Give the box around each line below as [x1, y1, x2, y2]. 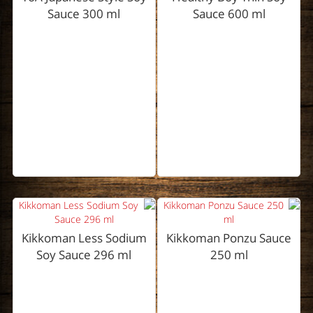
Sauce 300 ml [48, 6, 121, 22]
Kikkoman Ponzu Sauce [166, 230, 292, 247]
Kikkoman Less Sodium [21, 230, 147, 247]
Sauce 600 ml [192, 6, 265, 22]
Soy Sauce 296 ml [36, 247, 132, 263]
